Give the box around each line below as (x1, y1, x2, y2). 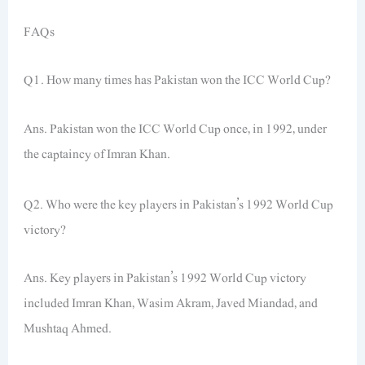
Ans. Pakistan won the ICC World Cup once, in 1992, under (24, 117, 328, 139)
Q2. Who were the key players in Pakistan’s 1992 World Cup (24, 193, 334, 215)
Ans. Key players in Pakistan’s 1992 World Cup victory (24, 267, 307, 289)
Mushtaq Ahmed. (24, 318, 112, 340)
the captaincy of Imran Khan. (24, 143, 171, 165)
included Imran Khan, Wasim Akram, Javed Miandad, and (24, 292, 319, 314)
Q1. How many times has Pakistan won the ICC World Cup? (24, 69, 332, 91)
